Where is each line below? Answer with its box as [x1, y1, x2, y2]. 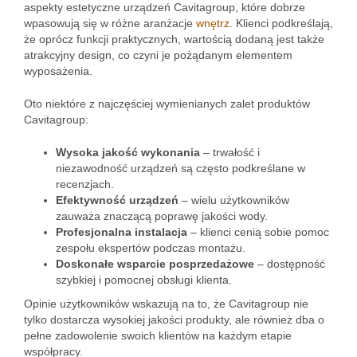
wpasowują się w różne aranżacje [24, 17, 196, 29]
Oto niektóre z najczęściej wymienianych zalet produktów [24, 97, 310, 110]
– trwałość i [200, 146, 260, 159]
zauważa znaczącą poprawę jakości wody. [56, 210, 268, 222]
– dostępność [254, 257, 325, 270]
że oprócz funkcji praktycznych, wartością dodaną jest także [24, 33, 324, 45]
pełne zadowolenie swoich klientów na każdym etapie [24, 329, 292, 342]
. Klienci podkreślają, [229, 17, 333, 29]
